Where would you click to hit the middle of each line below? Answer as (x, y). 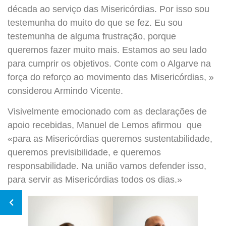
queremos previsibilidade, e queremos (84, 153)
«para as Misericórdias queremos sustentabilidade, (110, 139)
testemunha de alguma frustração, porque (92, 37)
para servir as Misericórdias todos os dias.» (95, 180)
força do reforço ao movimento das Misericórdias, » (111, 77)
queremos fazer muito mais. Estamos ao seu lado (107, 50)
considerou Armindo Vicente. (65, 91)
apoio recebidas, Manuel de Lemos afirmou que (105, 125)
